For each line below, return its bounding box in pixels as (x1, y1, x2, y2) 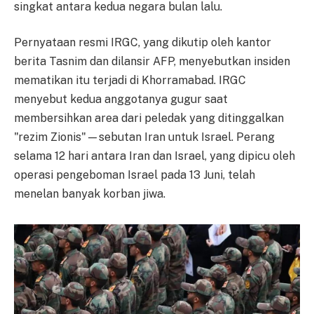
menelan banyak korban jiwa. (14, 187, 165, 201)
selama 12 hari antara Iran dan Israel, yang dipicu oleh (14, 149, 295, 163)
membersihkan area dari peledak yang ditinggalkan (14, 111, 284, 125)
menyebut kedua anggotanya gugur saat (14, 93, 228, 107)
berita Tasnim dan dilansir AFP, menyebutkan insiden (14, 55, 290, 69)
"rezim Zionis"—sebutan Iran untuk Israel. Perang (14, 130, 275, 144)
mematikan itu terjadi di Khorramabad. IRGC (14, 74, 246, 88)
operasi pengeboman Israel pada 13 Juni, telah (14, 168, 255, 182)
